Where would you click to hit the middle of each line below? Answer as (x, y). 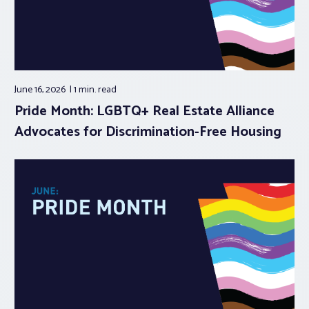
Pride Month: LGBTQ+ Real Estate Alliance (144, 111)
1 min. (86, 90)
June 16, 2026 (41, 90)
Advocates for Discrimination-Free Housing (148, 132)
